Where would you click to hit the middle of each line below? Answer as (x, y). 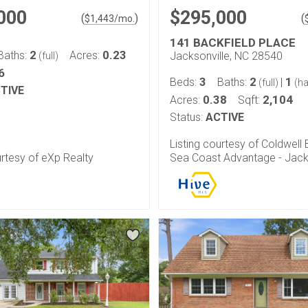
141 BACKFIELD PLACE (233, 43)
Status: (186, 117)
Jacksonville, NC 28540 (226, 56)
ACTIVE (225, 117)
